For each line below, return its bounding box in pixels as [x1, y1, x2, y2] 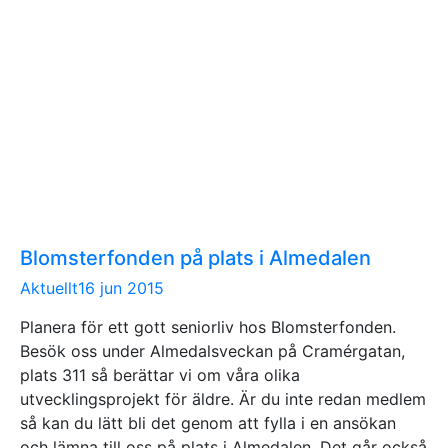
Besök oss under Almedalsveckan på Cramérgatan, [20, 340, 405, 361]
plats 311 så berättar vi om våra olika [20, 364, 300, 385]
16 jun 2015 [78, 277, 164, 298]
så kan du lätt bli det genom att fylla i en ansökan [20, 412, 396, 433]
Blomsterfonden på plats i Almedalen [20, 245, 371, 270]
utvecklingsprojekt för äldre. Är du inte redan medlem [20, 388, 426, 409]
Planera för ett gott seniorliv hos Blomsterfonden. [20, 316, 396, 337]
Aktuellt [20, 277, 78, 298]
